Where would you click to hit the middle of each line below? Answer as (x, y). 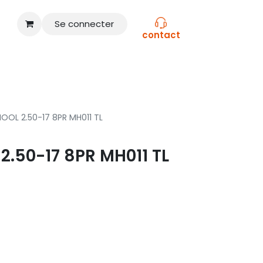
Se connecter (85, 24)
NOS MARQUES (83, 70)
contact (161, 35)
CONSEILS (23, 70)
